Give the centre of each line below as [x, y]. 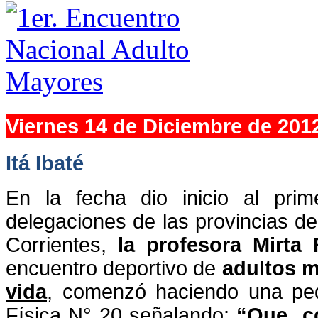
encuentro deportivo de [114, 268]
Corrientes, [62, 244]
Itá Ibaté [45, 163]
